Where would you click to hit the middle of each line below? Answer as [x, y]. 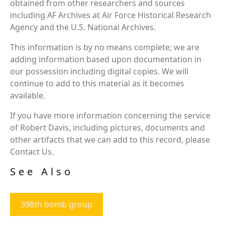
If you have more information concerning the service [110, 115]
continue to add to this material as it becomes [97, 83]
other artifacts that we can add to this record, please [110, 139]
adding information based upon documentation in [106, 59]
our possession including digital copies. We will [99, 71]
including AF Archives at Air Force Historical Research [110, 15]
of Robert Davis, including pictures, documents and [107, 127]
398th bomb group [57, 204]
